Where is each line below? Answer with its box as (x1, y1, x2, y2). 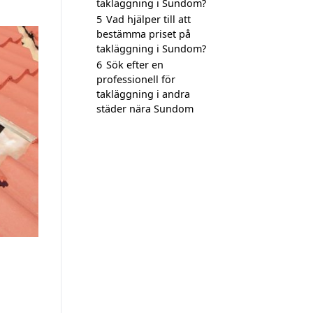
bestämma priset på (96, 27, 191, 41)
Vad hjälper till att (106, 13, 191, 26)
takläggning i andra (96, 87, 190, 101)
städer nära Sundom (96, 102, 194, 115)
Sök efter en (106, 58, 163, 71)
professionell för (96, 73, 175, 86)
